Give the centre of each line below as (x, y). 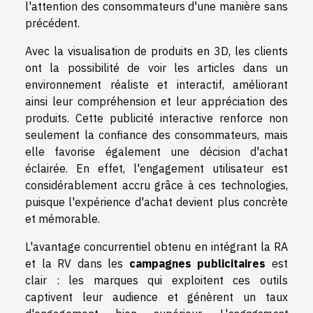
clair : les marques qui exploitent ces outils (156, 280)
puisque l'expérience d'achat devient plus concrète (156, 202)
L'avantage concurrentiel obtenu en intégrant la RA (156, 246)
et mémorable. (63, 218)
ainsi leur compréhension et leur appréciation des (156, 101)
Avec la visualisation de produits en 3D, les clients (156, 51)
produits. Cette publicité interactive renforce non (156, 118)
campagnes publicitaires (197, 263)
